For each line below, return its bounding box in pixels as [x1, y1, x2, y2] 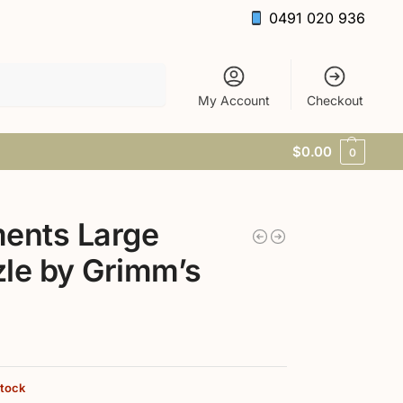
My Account [198, 92, 271, 108]
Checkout [306, 92, 363, 108]
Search [122, 63, 160, 77]
